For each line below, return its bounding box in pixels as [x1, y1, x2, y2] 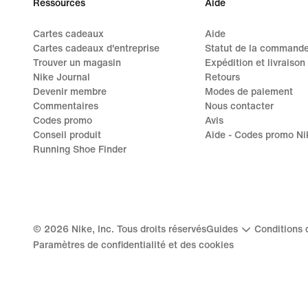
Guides [206, 224, 238, 234]
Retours [204, 71, 240, 82]
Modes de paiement [204, 86, 293, 97]
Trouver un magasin [33, 57, 121, 68]
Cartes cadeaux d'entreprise [33, 43, 159, 54]
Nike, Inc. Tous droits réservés [69, 224, 206, 234]
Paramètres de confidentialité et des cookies [33, 239, 234, 250]
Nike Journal [33, 71, 90, 82]
